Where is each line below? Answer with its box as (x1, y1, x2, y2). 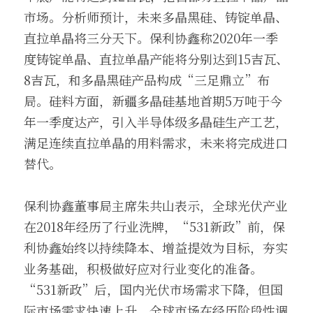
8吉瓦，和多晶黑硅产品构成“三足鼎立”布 (24, 71, 270, 89)
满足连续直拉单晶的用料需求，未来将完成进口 (24, 133, 288, 152)
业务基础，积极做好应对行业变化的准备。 (24, 259, 263, 277)
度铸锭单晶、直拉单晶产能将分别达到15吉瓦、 (24, 50, 289, 68)
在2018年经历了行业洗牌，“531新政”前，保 (24, 217, 285, 235)
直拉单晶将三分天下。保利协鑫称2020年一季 (24, 29, 278, 47)
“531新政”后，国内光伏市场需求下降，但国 (24, 280, 283, 298)
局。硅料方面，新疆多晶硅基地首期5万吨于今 (24, 92, 282, 110)
